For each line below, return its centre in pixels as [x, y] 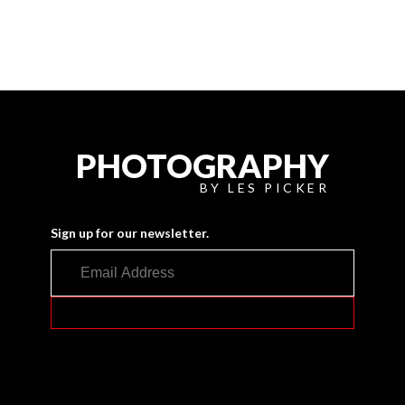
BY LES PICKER [264, 187]
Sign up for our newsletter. [130, 232]
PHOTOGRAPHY [202, 165]
